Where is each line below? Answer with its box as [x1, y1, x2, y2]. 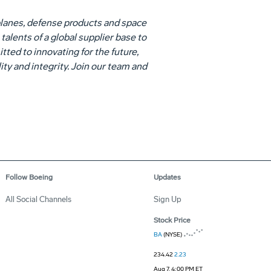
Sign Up [154, 195, 181, 204]
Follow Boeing [5, 173, 53, 181]
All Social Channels [5, 195, 71, 204]
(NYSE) [162, 231, 182, 238]
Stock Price [154, 216, 191, 224]
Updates [154, 173, 181, 181]
